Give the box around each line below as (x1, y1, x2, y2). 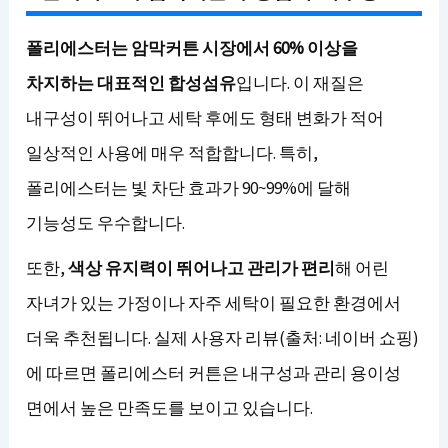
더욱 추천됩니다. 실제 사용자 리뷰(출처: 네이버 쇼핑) (26, 327, 420, 349)
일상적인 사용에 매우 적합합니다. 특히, (26, 142, 319, 164)
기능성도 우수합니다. (26, 212, 186, 234)
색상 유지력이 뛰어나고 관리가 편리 (68, 257, 336, 279)
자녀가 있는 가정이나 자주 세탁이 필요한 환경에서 (26, 292, 402, 314)
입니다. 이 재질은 (236, 72, 365, 94)
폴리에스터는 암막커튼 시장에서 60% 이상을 (26, 37, 359, 59)
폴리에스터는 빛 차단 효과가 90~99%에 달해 (26, 177, 352, 199)
